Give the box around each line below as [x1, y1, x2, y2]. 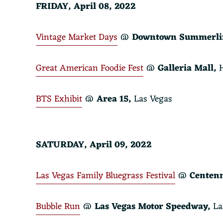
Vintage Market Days [36, 29, 117, 45]
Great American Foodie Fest [36, 60, 143, 76]
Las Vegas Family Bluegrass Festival [36, 168, 175, 184]
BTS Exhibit [36, 91, 82, 107]
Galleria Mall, [158, 60, 217, 76]
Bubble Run [36, 199, 80, 215]
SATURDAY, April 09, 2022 [36, 137, 152, 153]
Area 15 [97, 91, 128, 107]
